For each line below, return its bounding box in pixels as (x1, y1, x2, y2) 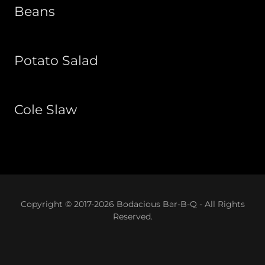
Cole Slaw (14, 102, 77, 118)
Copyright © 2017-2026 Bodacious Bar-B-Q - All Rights (20, 199, 245, 209)
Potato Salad (14, 53, 98, 69)
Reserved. (112, 211, 153, 222)
